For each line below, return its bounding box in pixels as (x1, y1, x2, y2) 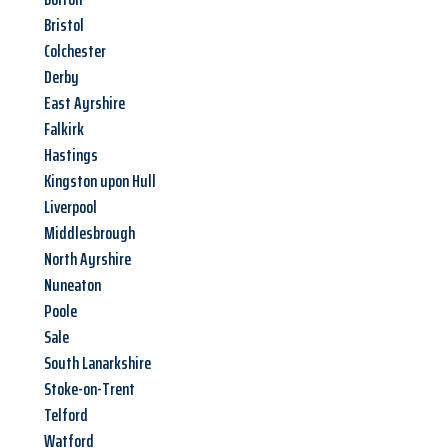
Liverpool (44, 193, 97, 222)
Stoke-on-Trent (44, 375, 135, 404)
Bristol (44, 11, 84, 40)
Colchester (44, 37, 106, 66)
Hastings (44, 141, 98, 170)
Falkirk (44, 115, 84, 144)
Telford (44, 401, 88, 430)
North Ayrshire (44, 245, 131, 274)
